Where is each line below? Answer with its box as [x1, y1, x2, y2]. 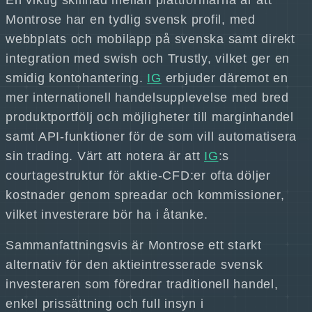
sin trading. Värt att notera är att [6, 149, 204, 163]
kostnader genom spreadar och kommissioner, [6, 188, 285, 202]
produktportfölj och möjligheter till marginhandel [6, 110, 294, 124]
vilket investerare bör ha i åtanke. [6, 208, 208, 221]
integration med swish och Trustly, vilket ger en [6, 52, 290, 65]
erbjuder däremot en [161, 71, 288, 85]
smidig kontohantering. [6, 71, 148, 85]
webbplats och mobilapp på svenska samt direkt [6, 32, 295, 46]
